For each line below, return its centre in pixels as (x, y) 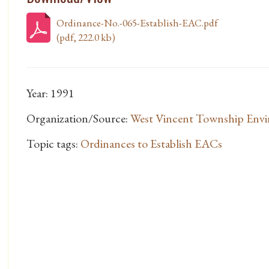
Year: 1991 (50, 93)
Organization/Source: (78, 119)
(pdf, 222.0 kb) (86, 38)
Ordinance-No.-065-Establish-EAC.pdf (137, 23)
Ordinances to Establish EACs (151, 144)
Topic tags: (53, 144)
